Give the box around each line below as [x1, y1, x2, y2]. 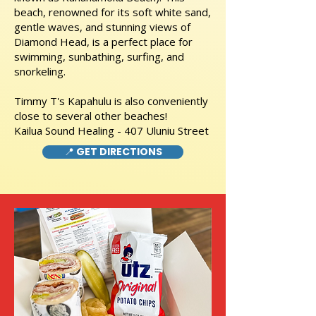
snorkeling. [14, 64, 66, 78]
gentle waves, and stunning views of [14, 20, 190, 34]
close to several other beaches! [14, 109, 167, 123]
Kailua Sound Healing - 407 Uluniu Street [14, 123, 209, 138]
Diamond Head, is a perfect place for [14, 35, 193, 49]
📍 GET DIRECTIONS [63, 145, 162, 159]
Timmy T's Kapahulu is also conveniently [14, 94, 208, 108]
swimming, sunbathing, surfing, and [14, 49, 184, 63]
